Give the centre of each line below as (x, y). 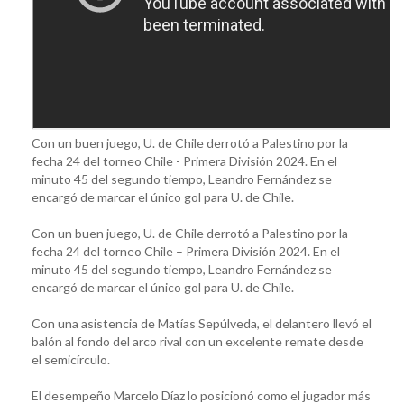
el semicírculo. (71, 359)
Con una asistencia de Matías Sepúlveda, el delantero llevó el (202, 323)
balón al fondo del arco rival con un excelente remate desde (197, 341)
